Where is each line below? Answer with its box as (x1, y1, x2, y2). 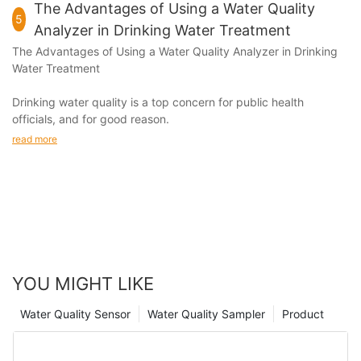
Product (282, 307, 324, 322)
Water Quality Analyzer (159, 44, 279, 59)
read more (12, 132, 57, 145)
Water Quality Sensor (20, 307, 131, 322)
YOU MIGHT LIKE (12, 273, 154, 295)
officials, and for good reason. (12, 112, 169, 127)
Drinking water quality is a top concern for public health (12, 95, 304, 110)
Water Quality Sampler (147, 307, 265, 322)
